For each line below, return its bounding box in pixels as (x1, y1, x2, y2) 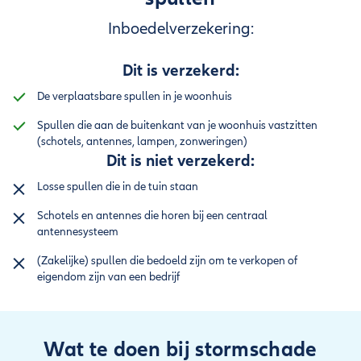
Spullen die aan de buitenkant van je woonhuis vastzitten (37, 118, 317, 132)
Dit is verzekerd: (122, 60, 239, 81)
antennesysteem (37, 225, 118, 239)
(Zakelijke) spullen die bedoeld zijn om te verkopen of (37, 254, 297, 268)
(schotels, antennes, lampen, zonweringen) (37, 135, 247, 148)
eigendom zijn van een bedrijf (37, 270, 180, 284)
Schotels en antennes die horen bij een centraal (37, 209, 268, 222)
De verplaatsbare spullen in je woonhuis (37, 89, 232, 103)
